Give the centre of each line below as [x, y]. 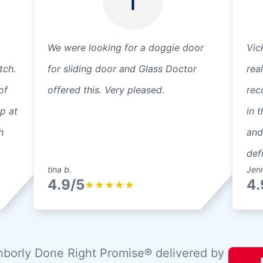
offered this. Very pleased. [106, 90]
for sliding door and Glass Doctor [122, 69]
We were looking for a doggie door [126, 48]
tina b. [60, 169]
